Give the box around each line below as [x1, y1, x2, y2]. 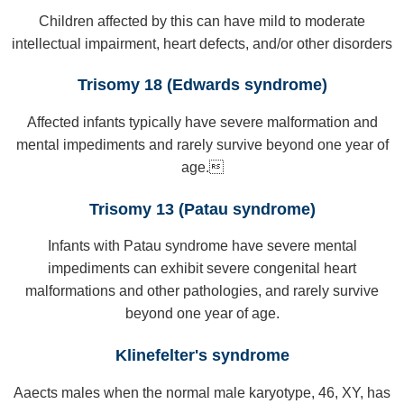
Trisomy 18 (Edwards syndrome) [77, 76, 327, 95]
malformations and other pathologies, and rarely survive [25, 283, 379, 299]
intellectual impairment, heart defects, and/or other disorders [12, 35, 392, 51]
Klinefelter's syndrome [115, 346, 289, 365]
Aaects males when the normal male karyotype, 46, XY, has [14, 384, 390, 400]
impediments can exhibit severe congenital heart [48, 261, 356, 277]
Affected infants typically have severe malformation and [26, 114, 378, 130]
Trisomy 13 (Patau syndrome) [88, 199, 316, 218]
